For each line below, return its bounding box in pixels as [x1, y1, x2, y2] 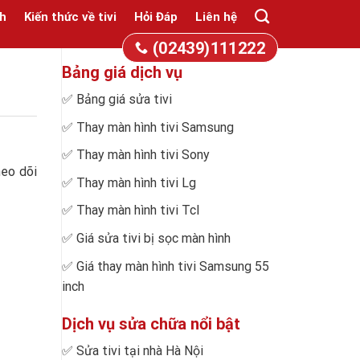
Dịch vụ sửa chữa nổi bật [62, 313, 240, 333]
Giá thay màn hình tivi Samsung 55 [76, 258, 269, 274]
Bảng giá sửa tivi [76, 92, 172, 107]
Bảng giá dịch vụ [62, 63, 182, 82]
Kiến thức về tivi [24, 9, 117, 24]
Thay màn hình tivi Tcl [76, 202, 199, 219]
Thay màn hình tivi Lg [76, 174, 196, 190]
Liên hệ [195, 9, 237, 24]
